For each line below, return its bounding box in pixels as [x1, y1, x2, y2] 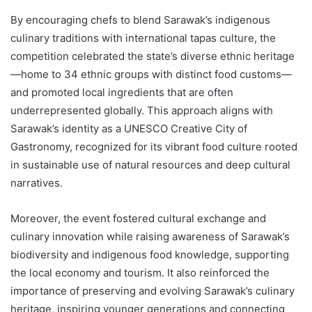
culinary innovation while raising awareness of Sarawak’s [10, 229, 290, 243]
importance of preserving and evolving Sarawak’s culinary [10, 283, 295, 297]
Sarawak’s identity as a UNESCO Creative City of [10, 121, 247, 135]
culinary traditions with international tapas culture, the [10, 31, 276, 45]
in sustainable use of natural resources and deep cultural [10, 157, 290, 171]
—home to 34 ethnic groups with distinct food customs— [10, 67, 292, 81]
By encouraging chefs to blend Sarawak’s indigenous [10, 13, 270, 26]
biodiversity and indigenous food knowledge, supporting [10, 247, 289, 261]
